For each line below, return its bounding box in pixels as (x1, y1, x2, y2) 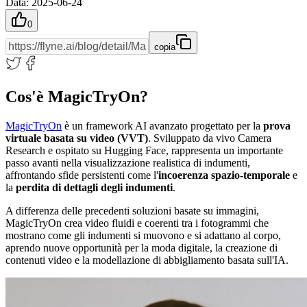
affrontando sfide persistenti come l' (5, 169, 158, 181)
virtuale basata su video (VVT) (5, 132, 148, 144)
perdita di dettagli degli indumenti (16, 181, 173, 193)
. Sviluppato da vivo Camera (148, 132, 271, 144)
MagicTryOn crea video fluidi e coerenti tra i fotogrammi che (5, 217, 269, 229)
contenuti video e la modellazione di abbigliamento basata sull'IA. (5, 254, 288, 266)
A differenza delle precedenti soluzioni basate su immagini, (5, 204, 259, 217)
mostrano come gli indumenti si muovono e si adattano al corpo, (5, 229, 281, 241)
